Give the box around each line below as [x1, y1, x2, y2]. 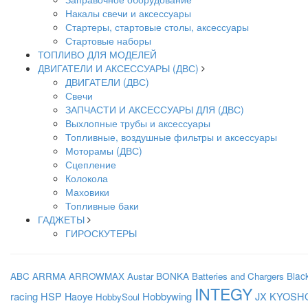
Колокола [65, 171, 108, 185]
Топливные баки [65, 199, 139, 212]
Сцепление [65, 157, 116, 171]
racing [10, 289, 38, 303]
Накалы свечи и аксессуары [65, 6, 191, 20]
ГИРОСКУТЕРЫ [65, 226, 137, 240]
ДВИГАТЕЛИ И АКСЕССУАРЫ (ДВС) [38, 61, 199, 75]
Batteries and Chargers [192, 269, 284, 283]
